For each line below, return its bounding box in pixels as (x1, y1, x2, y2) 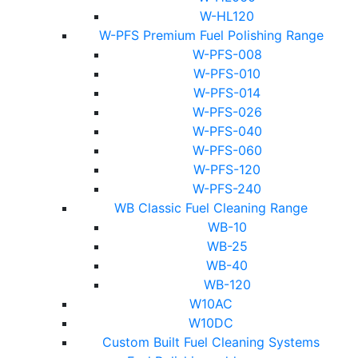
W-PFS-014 (193, 85, 261, 101)
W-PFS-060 (192, 142, 262, 158)
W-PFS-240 (193, 181, 261, 197)
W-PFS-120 (193, 161, 261, 177)
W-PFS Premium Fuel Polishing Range (98, 27, 324, 43)
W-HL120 (200, 8, 254, 24)
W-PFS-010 (193, 66, 261, 82)
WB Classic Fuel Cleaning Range (114, 200, 308, 216)
